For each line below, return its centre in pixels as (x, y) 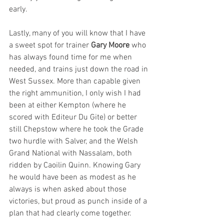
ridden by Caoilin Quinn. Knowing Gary (76, 165)
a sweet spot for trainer (50, 45)
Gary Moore (110, 45)
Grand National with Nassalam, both (71, 153)
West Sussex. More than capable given (76, 81)
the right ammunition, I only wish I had (76, 93)
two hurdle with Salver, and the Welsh (74, 141)
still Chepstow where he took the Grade (77, 129)
